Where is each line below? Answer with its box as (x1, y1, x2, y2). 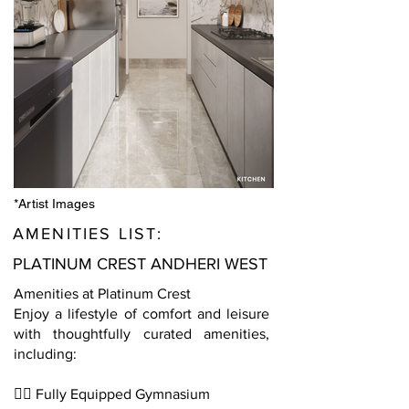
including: (14, 346, 77, 362)
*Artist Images (14, 196, 95, 211)
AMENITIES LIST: (13, 225, 170, 243)
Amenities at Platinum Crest (14, 286, 191, 301)
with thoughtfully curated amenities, (14, 326, 269, 341)
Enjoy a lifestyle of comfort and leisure (14, 306, 269, 321)
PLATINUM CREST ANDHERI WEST (13, 255, 267, 273)
